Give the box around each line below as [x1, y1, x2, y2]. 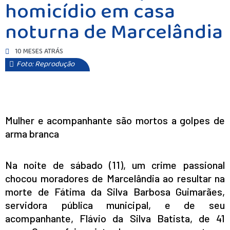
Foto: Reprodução [16, 58, 74, 70]
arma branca [5, 127, 59, 140]
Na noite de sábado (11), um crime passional [5, 159, 225, 171]
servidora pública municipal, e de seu [5, 199, 225, 211]
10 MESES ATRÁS [15, 46, 63, 57]
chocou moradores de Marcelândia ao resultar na [5, 172, 225, 184]
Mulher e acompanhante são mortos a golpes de [5, 114, 225, 126]
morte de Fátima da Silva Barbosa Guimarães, [5, 185, 225, 198]
